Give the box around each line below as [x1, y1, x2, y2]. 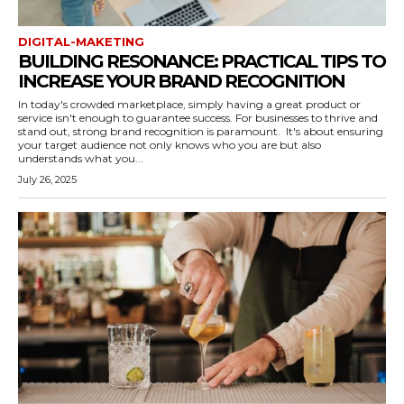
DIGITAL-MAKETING [18, 34, 144, 49]
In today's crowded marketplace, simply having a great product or [18, 97, 361, 111]
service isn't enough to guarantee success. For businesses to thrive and [18, 111, 378, 124]
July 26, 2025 [18, 173, 77, 186]
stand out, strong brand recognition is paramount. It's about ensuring [18, 124, 286, 138]
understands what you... [18, 151, 143, 165]
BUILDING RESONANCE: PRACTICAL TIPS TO [18, 50, 385, 72]
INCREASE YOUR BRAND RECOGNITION [18, 70, 344, 92]
